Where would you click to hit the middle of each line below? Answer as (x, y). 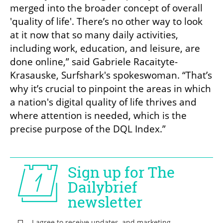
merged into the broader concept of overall (106, 8)
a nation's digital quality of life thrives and (103, 102)
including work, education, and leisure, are (105, 48)
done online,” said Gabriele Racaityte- (94, 61)
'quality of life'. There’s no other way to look (106, 21)
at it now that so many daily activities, (94, 35)
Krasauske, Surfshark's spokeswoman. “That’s (111, 75)
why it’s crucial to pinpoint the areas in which (111, 88)
